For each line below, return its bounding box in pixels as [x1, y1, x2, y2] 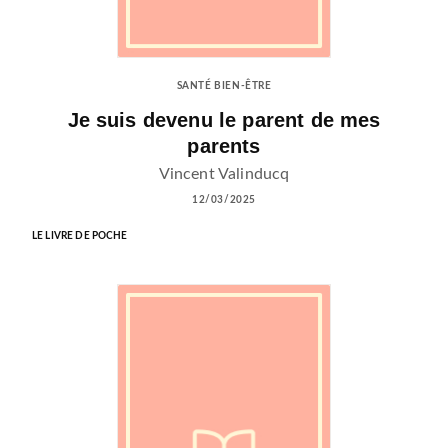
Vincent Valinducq [158, 165, 290, 182]
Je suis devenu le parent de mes [67, 108, 381, 131]
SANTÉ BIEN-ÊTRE [176, 81, 272, 92]
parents [187, 134, 261, 157]
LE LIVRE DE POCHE [32, 230, 128, 241]
